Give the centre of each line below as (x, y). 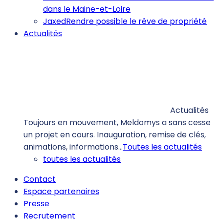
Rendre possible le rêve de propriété (136, 22)
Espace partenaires (61, 192)
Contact (40, 179)
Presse (36, 204)
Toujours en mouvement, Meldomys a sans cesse (117, 123)
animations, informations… (73, 147)
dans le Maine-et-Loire (87, 9)
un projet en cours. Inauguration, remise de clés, (115, 135)
